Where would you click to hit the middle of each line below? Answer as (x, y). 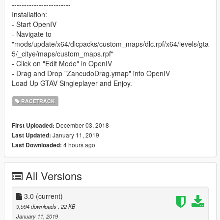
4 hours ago (79, 145)
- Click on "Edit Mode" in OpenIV (62, 64)
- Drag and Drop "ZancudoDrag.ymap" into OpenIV (91, 73)
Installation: (29, 14)
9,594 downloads (37, 206)
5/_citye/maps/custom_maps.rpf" (63, 54)
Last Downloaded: (37, 145)
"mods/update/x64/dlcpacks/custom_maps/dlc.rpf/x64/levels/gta (110, 44)
